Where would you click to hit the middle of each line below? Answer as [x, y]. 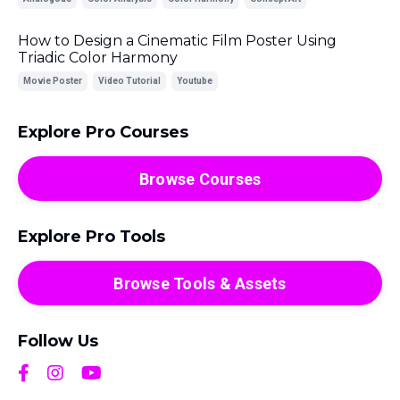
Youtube [195, 81]
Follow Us [58, 342]
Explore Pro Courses [103, 133]
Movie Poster [53, 81]
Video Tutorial [129, 81]
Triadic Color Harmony [98, 58]
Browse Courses [200, 179]
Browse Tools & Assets [200, 283]
